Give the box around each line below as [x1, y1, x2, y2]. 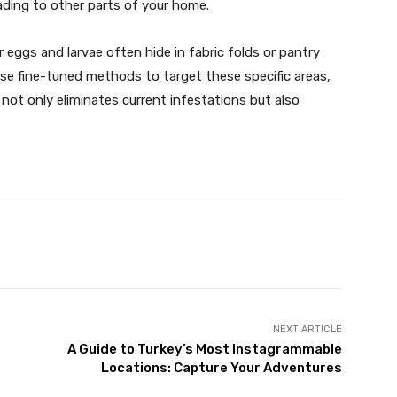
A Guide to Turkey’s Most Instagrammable [66, 341, 342, 357]
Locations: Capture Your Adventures [100, 360, 342, 376]
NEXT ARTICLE [272, 323, 342, 335]
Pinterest [72, 237, 120, 250]
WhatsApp [191, 237, 244, 250]
